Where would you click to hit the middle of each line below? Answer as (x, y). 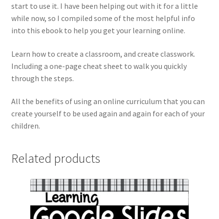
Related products (55, 159)
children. (25, 126)
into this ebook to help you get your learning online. (98, 31)
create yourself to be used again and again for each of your (108, 114)
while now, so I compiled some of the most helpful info (103, 18)
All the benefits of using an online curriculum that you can (108, 101)
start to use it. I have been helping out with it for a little (104, 6)
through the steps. (42, 78)
